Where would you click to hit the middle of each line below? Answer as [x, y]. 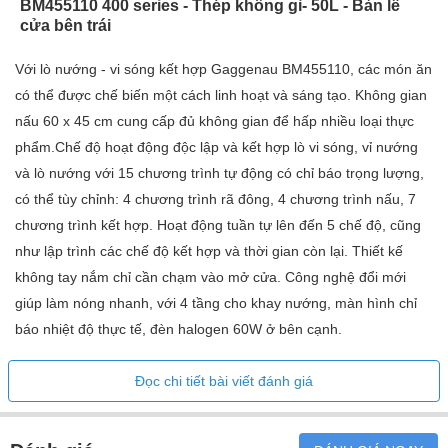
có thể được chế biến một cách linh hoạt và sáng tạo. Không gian [221, 95]
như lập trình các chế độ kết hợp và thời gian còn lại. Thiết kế [209, 251]
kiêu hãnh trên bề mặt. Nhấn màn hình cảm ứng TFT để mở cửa [219, 428]
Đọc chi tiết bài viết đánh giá [224, 381]
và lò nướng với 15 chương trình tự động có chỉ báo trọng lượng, [219, 173]
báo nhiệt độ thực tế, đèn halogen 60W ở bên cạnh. [178, 329]
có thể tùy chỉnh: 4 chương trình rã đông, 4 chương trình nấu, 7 [215, 199]
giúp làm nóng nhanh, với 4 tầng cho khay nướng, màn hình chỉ [216, 303]
